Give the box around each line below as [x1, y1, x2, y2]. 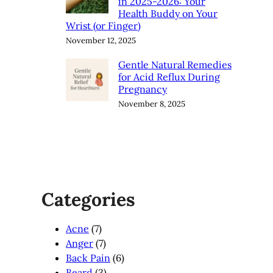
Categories [41, 188, 135, 211]
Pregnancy [118, 83, 167, 96]
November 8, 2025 [118, 99, 185, 110]
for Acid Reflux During [118, 71, 220, 83]
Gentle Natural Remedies [118, 58, 232, 71]
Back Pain [66, 252, 110, 264]
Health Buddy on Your [118, 7, 218, 20]
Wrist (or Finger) [66, 19, 141, 32]
